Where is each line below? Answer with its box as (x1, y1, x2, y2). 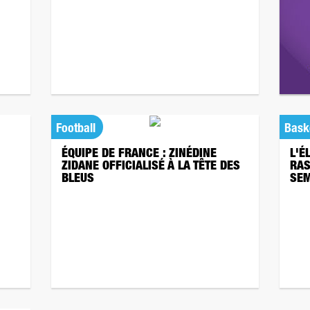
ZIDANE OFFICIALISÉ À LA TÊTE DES (62, 161, 240, 173)
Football (56, 123, 95, 136)
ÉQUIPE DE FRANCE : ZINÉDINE (62, 148, 217, 161)
